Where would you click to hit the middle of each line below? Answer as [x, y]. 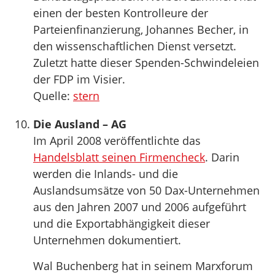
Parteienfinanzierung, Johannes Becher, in [141, 29]
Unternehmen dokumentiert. [107, 240]
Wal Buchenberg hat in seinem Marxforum [143, 266]
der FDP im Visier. [79, 79]
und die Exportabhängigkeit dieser [122, 223]
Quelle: [53, 96]
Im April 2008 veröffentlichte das [117, 141]
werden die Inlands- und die [106, 174]
